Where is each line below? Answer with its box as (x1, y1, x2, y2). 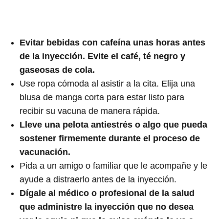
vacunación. (20, 147, 71, 157)
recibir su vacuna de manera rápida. (20, 106, 160, 116)
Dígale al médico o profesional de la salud (20, 188, 195, 198)
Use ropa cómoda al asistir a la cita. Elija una (20, 78, 196, 88)
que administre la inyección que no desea (20, 201, 194, 212)
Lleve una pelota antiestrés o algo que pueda (20, 119, 208, 130)
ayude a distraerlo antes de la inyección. (20, 174, 177, 184)
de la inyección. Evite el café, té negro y (20, 51, 186, 61)
